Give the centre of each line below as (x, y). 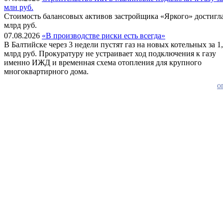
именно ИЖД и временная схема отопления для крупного (103, 62)
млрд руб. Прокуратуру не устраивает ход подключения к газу (110, 53)
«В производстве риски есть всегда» (104, 35)
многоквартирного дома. (46, 71)
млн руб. (19, 7)
